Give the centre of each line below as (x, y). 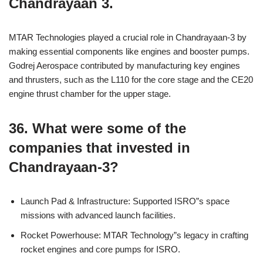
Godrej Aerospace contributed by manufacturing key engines (124, 65)
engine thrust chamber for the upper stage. (90, 94)
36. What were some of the (97, 128)
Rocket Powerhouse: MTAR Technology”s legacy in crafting (134, 235)
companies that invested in (100, 148)
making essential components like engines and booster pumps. (129, 51)
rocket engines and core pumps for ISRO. (100, 249)
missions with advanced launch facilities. (98, 215)
